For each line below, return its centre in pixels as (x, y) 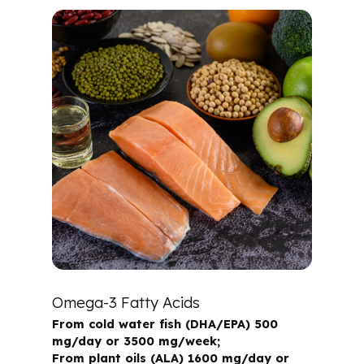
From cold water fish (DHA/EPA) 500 (165, 324)
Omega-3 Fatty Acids (126, 302)
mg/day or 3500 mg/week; (136, 341)
